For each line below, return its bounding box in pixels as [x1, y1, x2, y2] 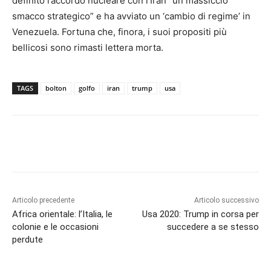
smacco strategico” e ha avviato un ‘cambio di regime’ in [12, 10, 250, 22]
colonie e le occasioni [12, 221, 99, 233]
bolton [45, 83, 67, 93]
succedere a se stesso [166, 221, 259, 233]
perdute [12, 234, 43, 246]
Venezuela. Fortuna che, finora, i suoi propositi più [12, 26, 227, 38]
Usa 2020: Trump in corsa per [142, 209, 259, 220]
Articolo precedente [12, 196, 74, 205]
